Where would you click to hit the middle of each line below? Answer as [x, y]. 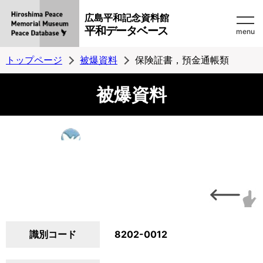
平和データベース [126, 31]
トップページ [34, 60]
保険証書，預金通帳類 [182, 60]
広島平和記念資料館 [127, 18]
